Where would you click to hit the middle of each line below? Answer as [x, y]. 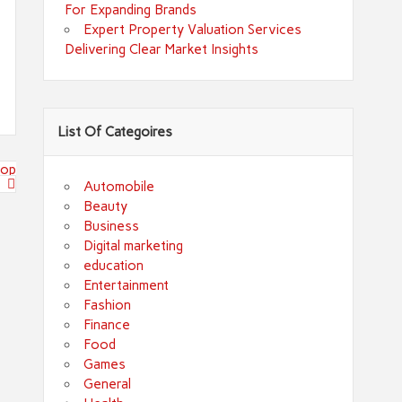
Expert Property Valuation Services [193, 29]
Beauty [106, 207]
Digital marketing [134, 246]
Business [112, 227]
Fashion [108, 306]
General [108, 385]
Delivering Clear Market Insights [161, 49]
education [114, 266]
